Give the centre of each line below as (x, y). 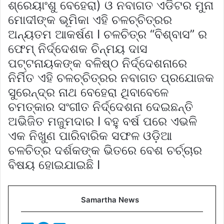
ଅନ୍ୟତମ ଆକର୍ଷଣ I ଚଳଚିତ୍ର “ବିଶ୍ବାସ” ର (107, 34)
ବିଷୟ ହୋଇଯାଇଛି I (54, 164)
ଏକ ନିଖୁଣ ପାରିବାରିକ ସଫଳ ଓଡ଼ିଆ (90, 135)
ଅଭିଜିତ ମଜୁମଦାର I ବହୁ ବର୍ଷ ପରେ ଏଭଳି (102, 121)
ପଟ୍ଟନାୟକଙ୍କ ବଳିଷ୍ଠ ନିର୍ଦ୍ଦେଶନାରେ (97, 63)
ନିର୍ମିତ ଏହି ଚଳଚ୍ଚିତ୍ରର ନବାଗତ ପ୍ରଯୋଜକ (111, 77)
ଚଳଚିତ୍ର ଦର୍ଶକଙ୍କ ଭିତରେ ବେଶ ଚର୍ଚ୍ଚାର (105, 150)
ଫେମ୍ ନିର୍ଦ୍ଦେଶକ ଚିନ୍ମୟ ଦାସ (78, 48)
